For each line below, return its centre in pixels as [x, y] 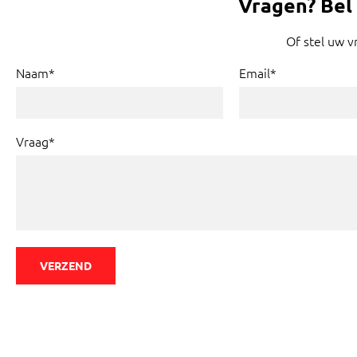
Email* [258, 72]
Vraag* [35, 141]
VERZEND [66, 266]
